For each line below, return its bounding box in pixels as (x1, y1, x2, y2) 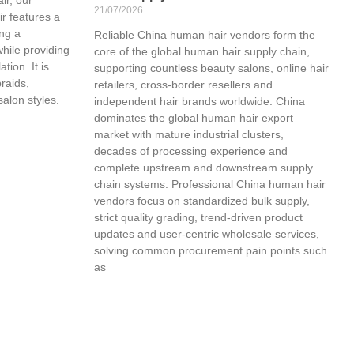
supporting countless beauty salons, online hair (93, 61, 329, 74)
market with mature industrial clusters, (93, 127, 284, 141)
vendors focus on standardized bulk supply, (93, 194, 310, 207)
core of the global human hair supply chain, (93, 44, 310, 58)
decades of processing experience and (93, 144, 288, 157)
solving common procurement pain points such (93, 243, 327, 257)
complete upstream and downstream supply (93, 160, 313, 174)
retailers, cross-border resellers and (93, 77, 273, 91)
